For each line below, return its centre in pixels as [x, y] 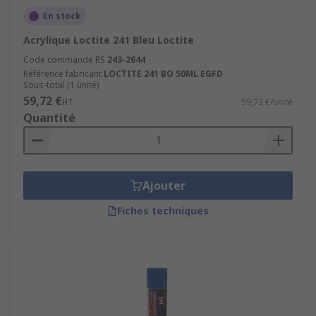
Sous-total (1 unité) [61, 85]
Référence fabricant [62, 74]
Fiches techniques [163, 211]
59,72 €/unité [267, 102]
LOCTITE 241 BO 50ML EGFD [163, 74]
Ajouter [164, 186]
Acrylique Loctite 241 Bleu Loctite [109, 40]
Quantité [49, 118]
